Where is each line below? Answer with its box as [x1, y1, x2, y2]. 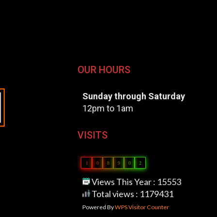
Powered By [82, 203, 115, 211]
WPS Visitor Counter [114, 203, 169, 211]
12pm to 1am [82, 103, 133, 113]
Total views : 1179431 [90, 188, 173, 199]
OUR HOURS [77, 63, 130, 76]
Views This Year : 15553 [90, 176, 181, 187]
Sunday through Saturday [82, 91, 185, 101]
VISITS [77, 129, 108, 141]
